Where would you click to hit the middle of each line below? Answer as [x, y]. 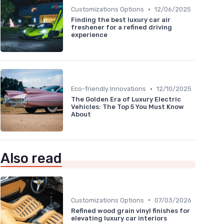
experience [89, 35]
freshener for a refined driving [121, 27]
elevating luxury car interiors [119, 218]
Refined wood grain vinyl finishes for [130, 210]
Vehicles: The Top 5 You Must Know [127, 107]
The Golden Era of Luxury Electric [126, 99]
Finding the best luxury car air [121, 20]
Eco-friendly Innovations [108, 89]
